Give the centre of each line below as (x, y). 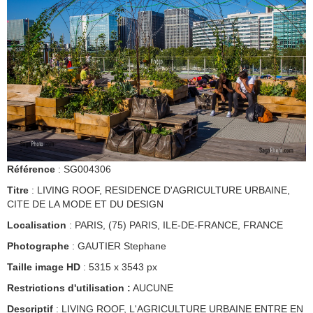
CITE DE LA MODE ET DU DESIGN (85, 204)
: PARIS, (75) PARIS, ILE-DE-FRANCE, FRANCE (175, 225)
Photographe (38, 246)
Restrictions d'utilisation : (69, 288)
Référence (31, 169)
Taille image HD (44, 267)
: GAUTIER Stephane (118, 246)
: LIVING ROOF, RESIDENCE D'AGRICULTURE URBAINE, (159, 190)
